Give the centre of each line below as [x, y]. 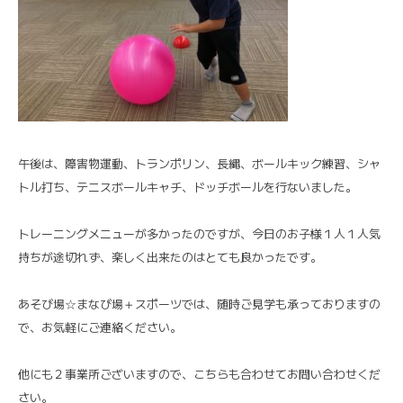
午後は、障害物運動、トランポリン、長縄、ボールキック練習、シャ [199, 163]
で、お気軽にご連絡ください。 [100, 327]
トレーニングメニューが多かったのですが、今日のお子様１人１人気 [199, 233]
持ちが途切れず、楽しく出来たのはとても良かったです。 [170, 256]
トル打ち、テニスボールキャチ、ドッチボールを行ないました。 [188, 186]
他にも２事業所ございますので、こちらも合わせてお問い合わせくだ [199, 373]
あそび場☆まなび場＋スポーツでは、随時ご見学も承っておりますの [199, 303]
